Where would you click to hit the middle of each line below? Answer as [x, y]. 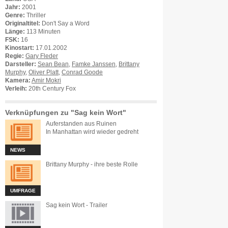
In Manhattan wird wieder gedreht [92, 132]
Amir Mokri [46, 80]
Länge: [15, 32]
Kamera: [18, 80]
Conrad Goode [82, 72]
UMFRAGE [23, 191]
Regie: [15, 56]
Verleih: [16, 89]
